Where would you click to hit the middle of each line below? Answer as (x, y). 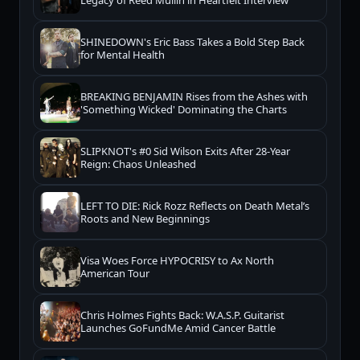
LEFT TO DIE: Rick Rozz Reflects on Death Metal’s (195, 205)
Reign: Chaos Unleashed (138, 164)
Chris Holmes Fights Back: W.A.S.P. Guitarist (182, 315)
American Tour (115, 273)
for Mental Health (123, 54)
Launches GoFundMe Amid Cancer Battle (178, 327)
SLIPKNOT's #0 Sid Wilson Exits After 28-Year (185, 151)
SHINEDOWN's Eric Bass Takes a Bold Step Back (192, 41)
